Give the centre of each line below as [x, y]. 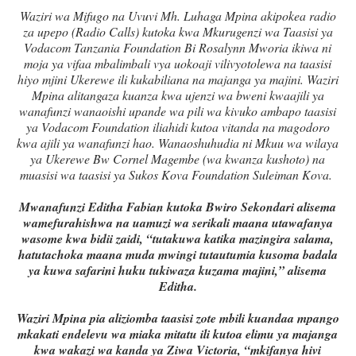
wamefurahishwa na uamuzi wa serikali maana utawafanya [178, 223]
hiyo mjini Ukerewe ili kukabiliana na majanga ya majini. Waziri [178, 79]
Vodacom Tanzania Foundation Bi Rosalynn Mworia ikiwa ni [178, 48]
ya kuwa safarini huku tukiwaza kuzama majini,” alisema [178, 271]
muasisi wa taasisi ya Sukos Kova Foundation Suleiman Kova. [178, 175]
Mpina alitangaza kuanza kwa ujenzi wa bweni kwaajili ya [178, 95]
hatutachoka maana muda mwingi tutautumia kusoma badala [178, 255]
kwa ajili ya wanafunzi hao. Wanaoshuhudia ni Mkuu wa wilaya [178, 143]
